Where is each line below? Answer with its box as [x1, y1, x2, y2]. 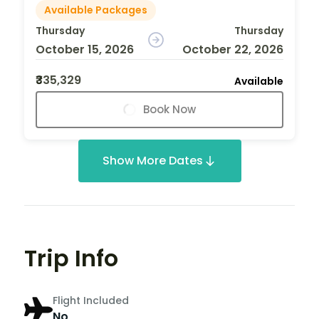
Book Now [143, 101, 196, 117]
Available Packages [44, 2, 147, 17]
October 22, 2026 [182, 41, 283, 58]
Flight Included [53, 293, 129, 308]
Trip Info [24, 241, 118, 274]
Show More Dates [102, 152, 203, 169]
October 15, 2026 [36, 41, 134, 58]
